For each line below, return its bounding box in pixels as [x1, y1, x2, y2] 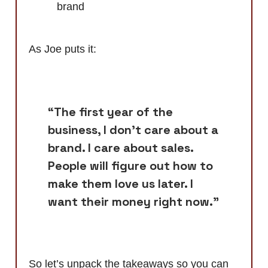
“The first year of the [48, 104, 173, 120]
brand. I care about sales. [48, 140, 193, 156]
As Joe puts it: [29, 43, 99, 56]
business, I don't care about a [48, 122, 218, 138]
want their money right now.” [48, 194, 219, 210]
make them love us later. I [48, 176, 193, 192]
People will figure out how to [48, 158, 213, 174]
